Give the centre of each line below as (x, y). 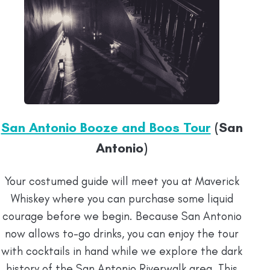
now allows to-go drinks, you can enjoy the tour (122, 233)
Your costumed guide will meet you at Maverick (122, 181)
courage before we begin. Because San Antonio (122, 216)
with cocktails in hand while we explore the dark (122, 251)
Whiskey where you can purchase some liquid (122, 198)
